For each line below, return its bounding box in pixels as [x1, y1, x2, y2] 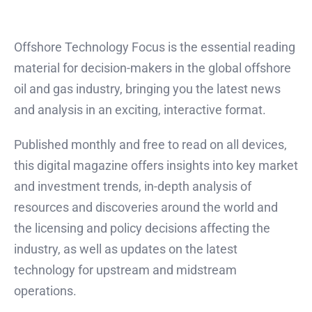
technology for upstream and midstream [14, 262, 237, 277]
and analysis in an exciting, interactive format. [14, 102, 266, 117]
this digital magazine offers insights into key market [14, 157, 298, 173]
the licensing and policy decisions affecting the [14, 220, 270, 235]
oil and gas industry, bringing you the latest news [14, 81, 281, 96]
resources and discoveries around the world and [14, 199, 278, 214]
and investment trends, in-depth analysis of [14, 178, 251, 194]
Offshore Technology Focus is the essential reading [14, 39, 295, 54]
